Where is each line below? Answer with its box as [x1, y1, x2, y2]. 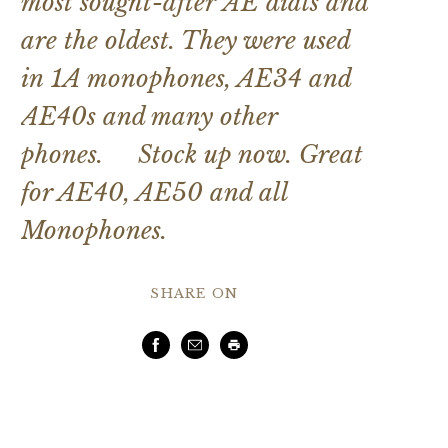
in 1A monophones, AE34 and [21, 64, 351, 94]
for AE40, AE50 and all [21, 178, 288, 208]
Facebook [155, 338, 227, 357]
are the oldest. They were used [21, 26, 350, 56]
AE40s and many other [21, 102, 277, 132]
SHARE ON [150, 285, 239, 303]
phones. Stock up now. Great [21, 140, 363, 170]
